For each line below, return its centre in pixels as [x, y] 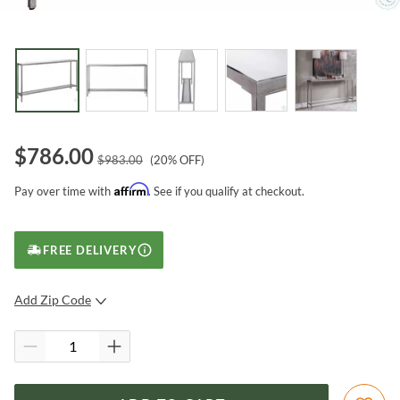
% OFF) [186, 159]
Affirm [131, 189]
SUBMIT [163, 337]
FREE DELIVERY [90, 250]
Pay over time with [62, 191]
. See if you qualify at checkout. [226, 191]
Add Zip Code [53, 299]
